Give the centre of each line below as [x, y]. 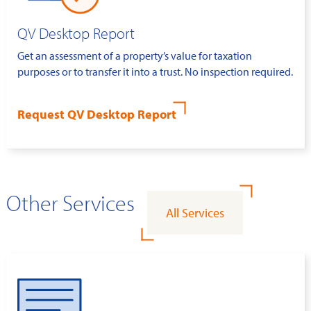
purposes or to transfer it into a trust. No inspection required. [155, 72]
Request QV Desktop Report [97, 115]
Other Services [70, 203]
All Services [195, 213]
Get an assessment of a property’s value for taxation [135, 56]
